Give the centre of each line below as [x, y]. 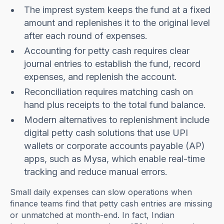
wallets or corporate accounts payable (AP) [115, 146]
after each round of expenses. [86, 36]
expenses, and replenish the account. [102, 77]
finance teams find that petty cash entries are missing [111, 204]
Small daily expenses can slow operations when [101, 192]
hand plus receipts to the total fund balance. [115, 105]
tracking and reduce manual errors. [96, 172]
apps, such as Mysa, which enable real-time [115, 159]
